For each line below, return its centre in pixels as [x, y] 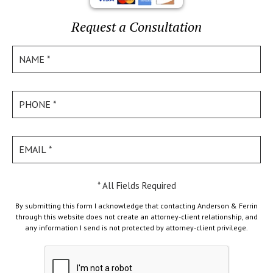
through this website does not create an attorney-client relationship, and [136, 216]
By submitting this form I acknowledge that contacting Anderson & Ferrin [136, 205]
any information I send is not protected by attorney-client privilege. [136, 227]
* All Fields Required [136, 185]
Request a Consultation [136, 26]
